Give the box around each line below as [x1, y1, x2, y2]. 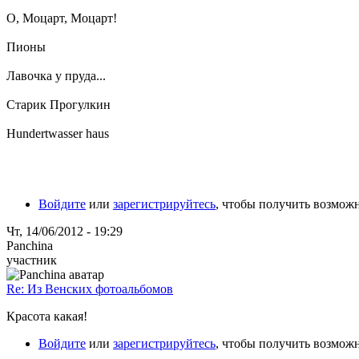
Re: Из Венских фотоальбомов [6, 281, 173, 296]
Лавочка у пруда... [6, 68, 106, 83]
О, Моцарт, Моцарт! [6, 10, 117, 25]
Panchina [6, 238, 53, 252]
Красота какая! [6, 309, 87, 323]
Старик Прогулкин [6, 97, 111, 111]
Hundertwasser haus [6, 126, 109, 140]
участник [6, 252, 57, 267]
